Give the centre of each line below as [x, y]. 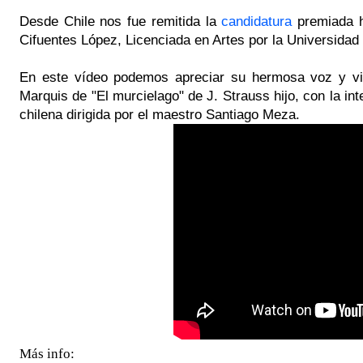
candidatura [257, 21]
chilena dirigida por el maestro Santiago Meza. [160, 114]
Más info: [47, 353]
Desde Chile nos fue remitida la [121, 21]
